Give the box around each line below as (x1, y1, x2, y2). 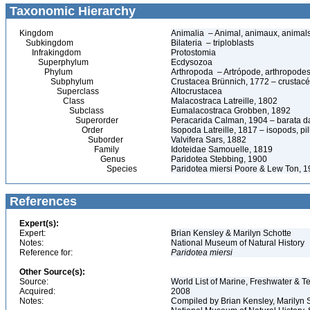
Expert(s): (19, 219, 59, 228)
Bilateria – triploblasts (171, 38, 254, 48)
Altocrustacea (171, 86, 224, 96)
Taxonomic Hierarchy (6, 4, 136, 18)
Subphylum (19, 77, 93, 86)
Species (19, 164, 137, 174)
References (6, 194, 77, 208)
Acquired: (19, 286, 55, 296)
